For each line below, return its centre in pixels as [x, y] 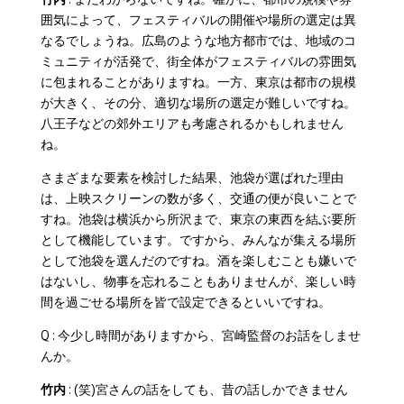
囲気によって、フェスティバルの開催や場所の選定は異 [198, 19]
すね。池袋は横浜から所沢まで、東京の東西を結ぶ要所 [198, 218]
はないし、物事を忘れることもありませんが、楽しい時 [198, 280]
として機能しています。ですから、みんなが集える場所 [198, 239]
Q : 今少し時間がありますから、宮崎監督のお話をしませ [200, 335]
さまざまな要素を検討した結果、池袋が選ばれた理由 [192, 177]
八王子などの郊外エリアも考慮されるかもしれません [192, 123]
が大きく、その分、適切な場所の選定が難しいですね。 [198, 102]
